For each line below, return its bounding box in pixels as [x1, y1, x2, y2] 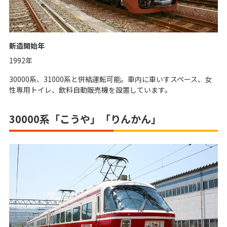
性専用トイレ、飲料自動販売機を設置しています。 [9, 84, 172, 95]
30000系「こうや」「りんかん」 [9, 111, 161, 126]
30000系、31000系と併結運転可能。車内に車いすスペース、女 [9, 73, 212, 84]
